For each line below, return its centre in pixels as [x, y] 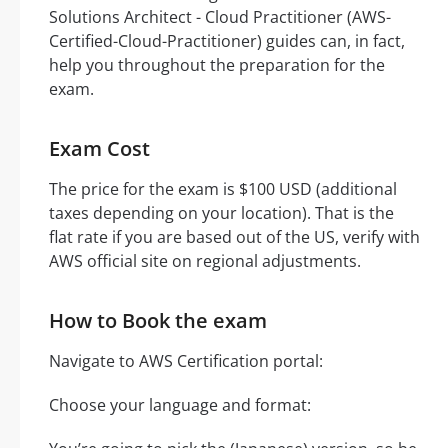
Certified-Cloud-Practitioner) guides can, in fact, [227, 41]
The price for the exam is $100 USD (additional [223, 189]
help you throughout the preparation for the [217, 65]
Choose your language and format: [180, 405]
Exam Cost [99, 149]
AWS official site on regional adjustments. [205, 261]
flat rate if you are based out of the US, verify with [234, 237]
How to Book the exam [158, 321]
